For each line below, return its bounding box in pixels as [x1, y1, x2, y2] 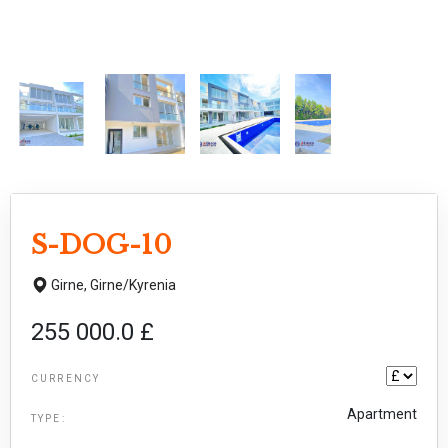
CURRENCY [31, 372, 101, 384]
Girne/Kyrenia [90, 276, 176, 293]
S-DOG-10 [31, 228, 172, 261]
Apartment [347, 405, 417, 422]
